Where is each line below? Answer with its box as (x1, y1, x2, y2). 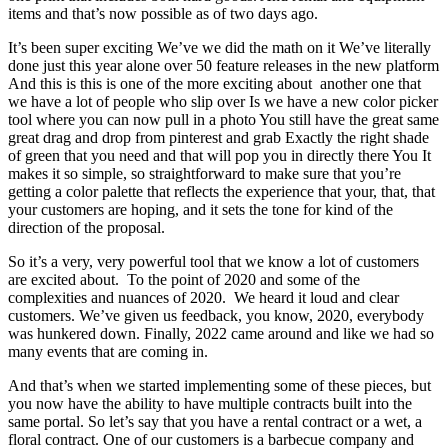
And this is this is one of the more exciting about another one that (8, 74, 421, 92)
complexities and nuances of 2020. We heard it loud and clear (8, 288, 399, 306)
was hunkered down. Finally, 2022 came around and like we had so (8, 324, 434, 342)
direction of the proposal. (8, 218, 165, 236)
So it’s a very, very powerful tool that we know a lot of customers (8, 252, 419, 270)
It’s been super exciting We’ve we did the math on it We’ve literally (8, 38, 431, 56)
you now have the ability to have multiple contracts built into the (8, 394, 412, 412)
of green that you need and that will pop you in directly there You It (8, 146, 431, 164)
